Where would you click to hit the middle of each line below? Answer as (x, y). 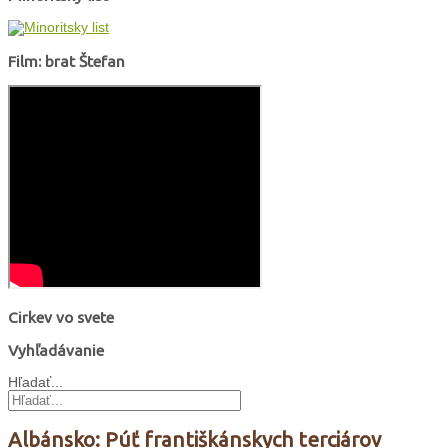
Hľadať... (35, 383)
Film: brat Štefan (66, 60)
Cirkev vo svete (61, 316)
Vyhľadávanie (56, 350)
